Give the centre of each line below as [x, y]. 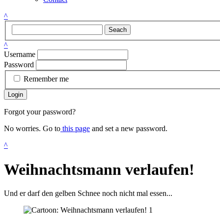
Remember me [46, 79]
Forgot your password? [40, 112]
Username [20, 54]
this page [75, 129]
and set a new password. [129, 129]
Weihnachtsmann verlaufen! [99, 169]
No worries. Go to [32, 129]
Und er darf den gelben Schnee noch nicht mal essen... [88, 193]
